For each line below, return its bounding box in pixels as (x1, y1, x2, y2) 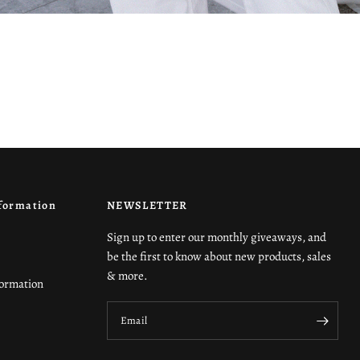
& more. (106, 268, 148, 284)
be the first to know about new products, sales (106, 248, 331, 265)
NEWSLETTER (106, 198, 188, 214)
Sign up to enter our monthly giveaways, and (106, 229, 326, 246)
